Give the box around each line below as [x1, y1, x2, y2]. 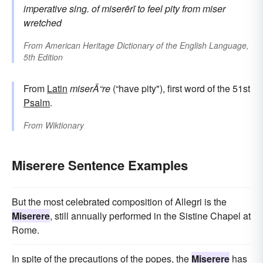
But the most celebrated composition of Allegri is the [12, 195, 227, 209]
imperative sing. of [23, 2, 99, 16]
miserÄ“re [70, 82, 110, 96]
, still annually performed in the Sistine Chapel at [50, 209, 251, 223]
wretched [23, 16, 62, 30]
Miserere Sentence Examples [12, 156, 188, 175]
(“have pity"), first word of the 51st [110, 82, 250, 96]
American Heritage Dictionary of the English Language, [45, 39, 249, 52]
